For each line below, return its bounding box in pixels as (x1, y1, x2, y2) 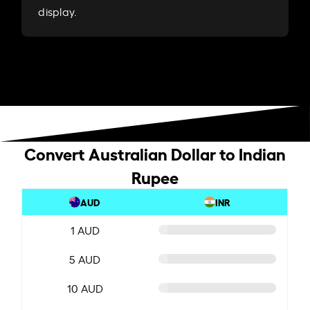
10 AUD (66, 280, 103, 295)
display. (38, 3, 77, 19)
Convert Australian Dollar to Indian (24, 140, 286, 165)
